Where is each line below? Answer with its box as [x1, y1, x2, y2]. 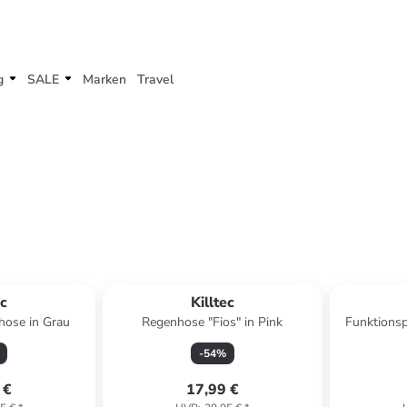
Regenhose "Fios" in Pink [142, 313, 283, 331]
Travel [137, 71, 174, 88]
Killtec [190, 293, 234, 313]
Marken [83, 71, 126, 88]
